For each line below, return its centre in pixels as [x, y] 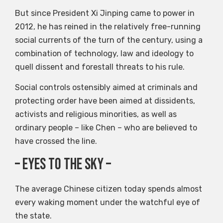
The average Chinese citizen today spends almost [109, 189]
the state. [33, 216]
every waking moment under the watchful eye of [108, 202]
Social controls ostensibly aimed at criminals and [106, 88]
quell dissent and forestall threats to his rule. [100, 67]
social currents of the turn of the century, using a [109, 40]
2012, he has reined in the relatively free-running [108, 26]
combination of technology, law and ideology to [104, 53]
